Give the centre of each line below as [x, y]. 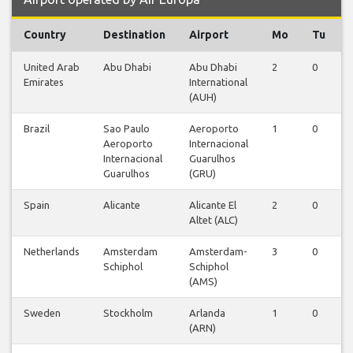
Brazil [37, 129]
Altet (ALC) [214, 220]
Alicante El [213, 205]
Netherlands [52, 252]
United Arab [52, 67]
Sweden [42, 313]
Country [45, 35]
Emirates [44, 82]
